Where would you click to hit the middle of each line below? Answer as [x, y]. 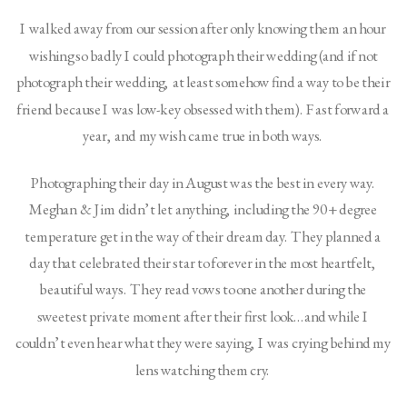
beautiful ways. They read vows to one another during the [203, 290]
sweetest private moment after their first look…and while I [203, 317]
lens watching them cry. [204, 370]
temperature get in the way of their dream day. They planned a [203, 237]
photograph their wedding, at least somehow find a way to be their [203, 83]
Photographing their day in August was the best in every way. [203, 183]
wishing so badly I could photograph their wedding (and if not [203, 56]
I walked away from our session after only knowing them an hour [203, 29]
